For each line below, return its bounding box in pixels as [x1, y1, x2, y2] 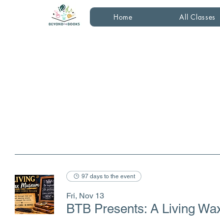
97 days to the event [82, 173, 135, 180]
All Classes [179, 12, 216, 22]
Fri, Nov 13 [66, 191, 104, 200]
